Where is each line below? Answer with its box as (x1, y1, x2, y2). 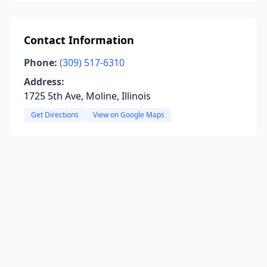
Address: (24, 75, 64, 88)
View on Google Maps (93, 110, 164, 120)
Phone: (24, 56, 57, 69)
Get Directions (31, 110, 79, 120)
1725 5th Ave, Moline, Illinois (24, 89, 151, 103)
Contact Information (24, 33, 134, 47)
